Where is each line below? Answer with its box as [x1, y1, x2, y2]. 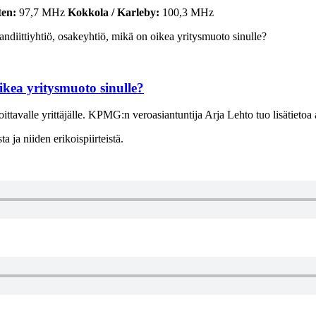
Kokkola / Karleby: [68, 6, 159, 18]
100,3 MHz [159, 6, 214, 18]
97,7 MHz [16, 6, 68, 18]
